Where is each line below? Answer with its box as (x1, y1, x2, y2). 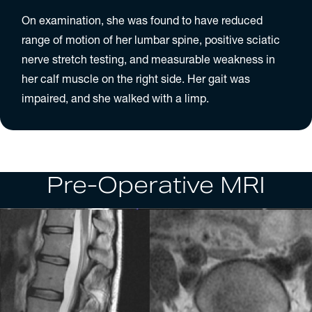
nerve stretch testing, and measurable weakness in (22, 52, 276, 67)
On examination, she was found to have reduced (22, 13, 263, 28)
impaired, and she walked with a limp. (22, 91, 210, 106)
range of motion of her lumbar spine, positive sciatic (22, 33, 281, 47)
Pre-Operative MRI (47, 170, 265, 199)
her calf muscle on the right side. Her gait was (22, 72, 251, 86)
